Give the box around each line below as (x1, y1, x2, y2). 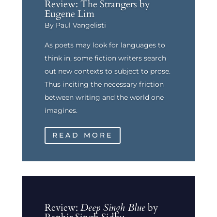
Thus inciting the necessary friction (44, 79, 164, 89)
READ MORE (52, 130, 113, 139)
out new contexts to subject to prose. (44, 66, 170, 76)
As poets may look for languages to (44, 40, 165, 49)
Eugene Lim (44, 7, 94, 20)
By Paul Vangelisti (44, 20, 106, 30)
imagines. (44, 106, 77, 115)
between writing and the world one (44, 93, 164, 102)
